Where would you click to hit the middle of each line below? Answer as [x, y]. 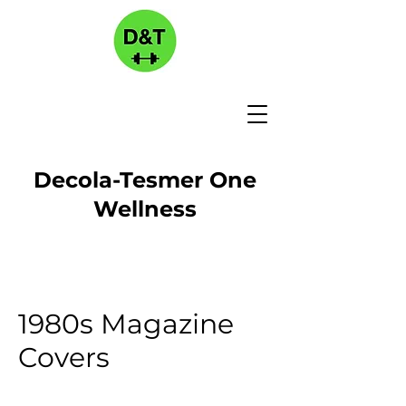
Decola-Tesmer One [145, 180]
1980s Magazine [126, 324]
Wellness [145, 209]
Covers [64, 358]
